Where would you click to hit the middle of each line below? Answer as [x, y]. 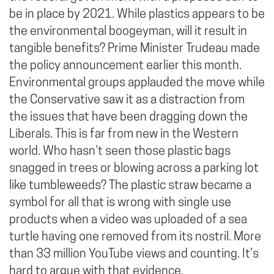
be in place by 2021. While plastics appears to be [137, 14]
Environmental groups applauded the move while [137, 83]
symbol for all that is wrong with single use [120, 203]
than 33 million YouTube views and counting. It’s [134, 254]
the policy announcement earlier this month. [125, 66]
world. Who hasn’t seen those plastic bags [120, 151]
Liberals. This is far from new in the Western [124, 134]
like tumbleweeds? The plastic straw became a [130, 186]
